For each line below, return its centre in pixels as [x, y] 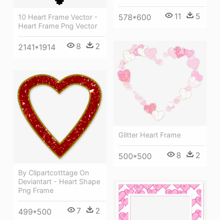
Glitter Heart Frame [150, 135]
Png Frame [36, 191]
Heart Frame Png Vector [58, 26]
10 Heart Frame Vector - [58, 17]
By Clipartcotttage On [54, 173]
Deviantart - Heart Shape [59, 182]
